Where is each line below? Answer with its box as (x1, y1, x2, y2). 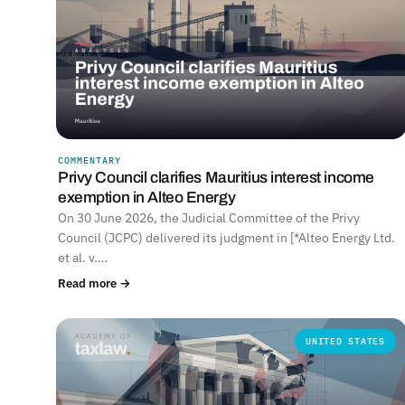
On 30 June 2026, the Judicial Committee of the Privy (58, 209, 360, 226)
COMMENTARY (58, 154, 121, 166)
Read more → (58, 274, 131, 291)
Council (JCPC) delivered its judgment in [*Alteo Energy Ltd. (58, 229, 395, 246)
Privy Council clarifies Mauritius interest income (58, 168, 374, 186)
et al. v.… (58, 249, 108, 266)
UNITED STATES (306, 334, 385, 347)
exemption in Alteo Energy (58, 188, 236, 206)
